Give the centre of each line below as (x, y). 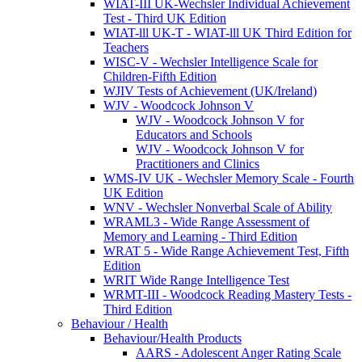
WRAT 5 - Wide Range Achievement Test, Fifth (226, 250)
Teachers (126, 47)
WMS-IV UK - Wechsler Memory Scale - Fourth (229, 178)
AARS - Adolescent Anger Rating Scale (238, 352)
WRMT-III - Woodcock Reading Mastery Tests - (227, 294)
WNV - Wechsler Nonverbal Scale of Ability (218, 207)
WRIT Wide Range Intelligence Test (196, 280)
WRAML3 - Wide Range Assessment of (206, 221)
